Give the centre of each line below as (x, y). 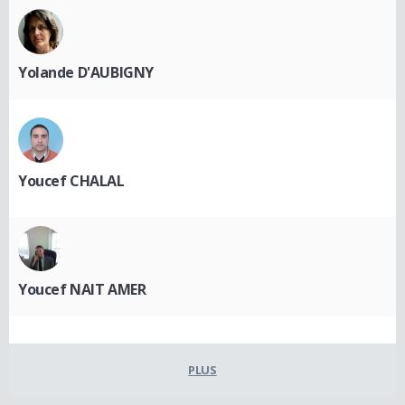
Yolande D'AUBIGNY (86, 72)
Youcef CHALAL (71, 180)
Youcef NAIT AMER (82, 289)
